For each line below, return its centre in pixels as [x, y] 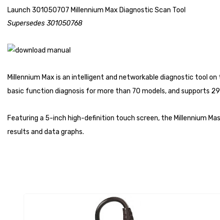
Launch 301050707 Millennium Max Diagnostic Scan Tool [96, 10]
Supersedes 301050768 [45, 23]
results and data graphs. [46, 132]
